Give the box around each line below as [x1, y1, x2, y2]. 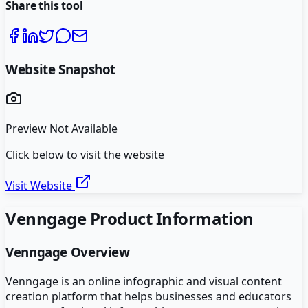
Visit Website [5, 178, 75, 194]
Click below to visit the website [5, 147, 164, 163]
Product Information [86, 207, 254, 230]
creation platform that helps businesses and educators [5, 288, 291, 304]
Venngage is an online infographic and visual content [5, 273, 282, 289]
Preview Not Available [5, 121, 118, 137]
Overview [67, 243, 130, 261]
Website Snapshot [5, 60, 116, 78]
